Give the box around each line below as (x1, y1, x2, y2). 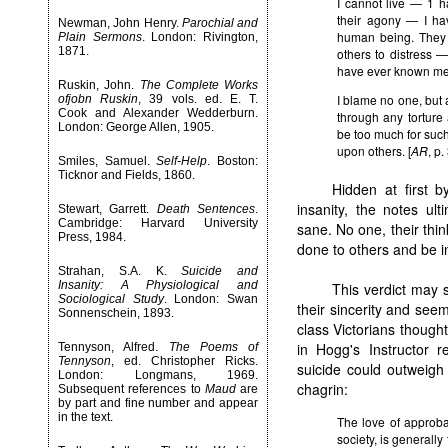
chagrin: (297, 379, 348, 399)
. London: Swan (163, 292, 259, 306)
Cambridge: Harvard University (58, 216, 258, 230)
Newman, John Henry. (58, 16, 182, 30)
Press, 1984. (58, 230, 126, 244)
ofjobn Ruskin (58, 92, 139, 106)
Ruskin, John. (58, 78, 140, 92)
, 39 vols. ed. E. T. (138, 92, 259, 106)
